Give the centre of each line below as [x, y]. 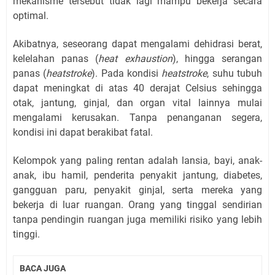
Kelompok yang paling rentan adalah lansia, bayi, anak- [137, 161]
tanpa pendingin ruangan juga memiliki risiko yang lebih [137, 219]
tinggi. [26, 234]
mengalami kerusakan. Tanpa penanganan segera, [137, 118]
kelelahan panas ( [56, 59]
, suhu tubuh [235, 73]
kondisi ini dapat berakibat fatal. [83, 132]
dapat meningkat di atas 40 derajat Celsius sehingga [137, 88]
